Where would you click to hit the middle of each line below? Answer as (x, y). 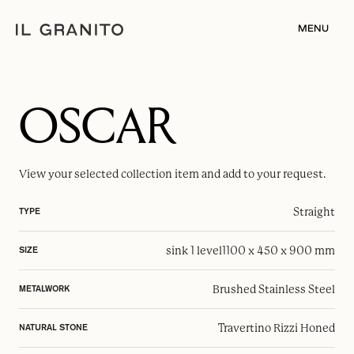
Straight (314, 212)
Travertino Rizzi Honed (277, 328)
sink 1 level (194, 250)
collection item (160, 174)
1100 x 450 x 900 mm (279, 250)
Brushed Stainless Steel (274, 289)
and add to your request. (263, 174)
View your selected (70, 174)
